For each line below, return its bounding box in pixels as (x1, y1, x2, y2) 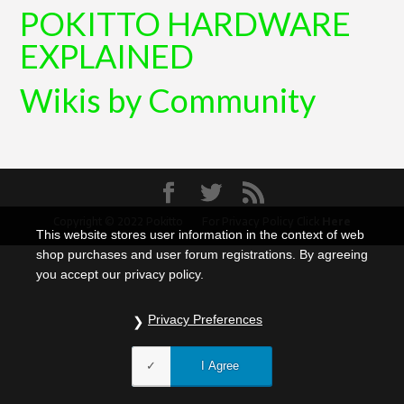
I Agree (201, 359, 239, 372)
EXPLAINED (20, 36, 195, 76)
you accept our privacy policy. (36, 267, 204, 281)
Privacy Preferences (148, 312, 262, 326)
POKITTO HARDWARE (20, 4, 352, 43)
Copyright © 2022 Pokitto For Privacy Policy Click (52, 215, 322, 228)
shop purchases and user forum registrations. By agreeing (36, 247, 368, 262)
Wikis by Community (20, 80, 317, 120)
